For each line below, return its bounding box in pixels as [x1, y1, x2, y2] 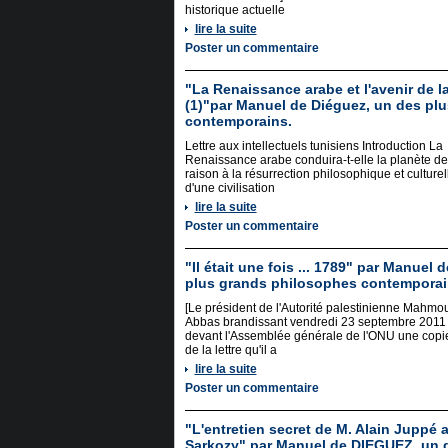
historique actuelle [184, 3, 285, 17]
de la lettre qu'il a [184, 343, 277, 357]
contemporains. [184, 113, 292, 129]
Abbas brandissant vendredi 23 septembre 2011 [184, 315, 446, 329]
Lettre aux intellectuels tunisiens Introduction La [184, 139, 443, 153]
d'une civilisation [184, 181, 275, 195]
